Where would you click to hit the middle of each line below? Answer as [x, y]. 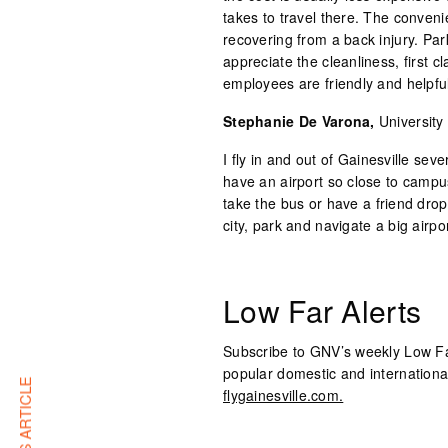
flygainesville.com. [283, 395]
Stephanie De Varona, [301, 121]
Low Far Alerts [322, 310]
